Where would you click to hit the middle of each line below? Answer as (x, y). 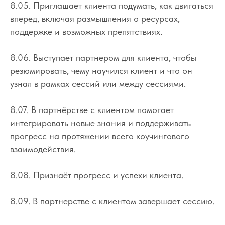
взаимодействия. (43, 149)
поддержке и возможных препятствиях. (86, 31)
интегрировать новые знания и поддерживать (100, 123)
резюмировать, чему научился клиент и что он (101, 70)
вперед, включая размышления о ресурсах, (95, 18)
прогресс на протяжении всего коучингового (100, 136)
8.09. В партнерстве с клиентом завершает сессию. (112, 201)
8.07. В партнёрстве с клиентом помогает (92, 109)
